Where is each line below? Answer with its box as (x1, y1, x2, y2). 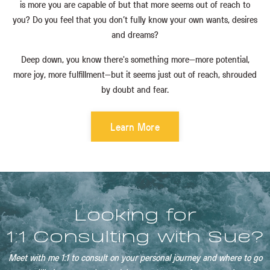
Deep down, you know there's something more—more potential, (20, 53, 250, 66)
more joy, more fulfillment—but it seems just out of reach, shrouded (13, 68, 257, 81)
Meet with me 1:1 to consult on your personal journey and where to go (8, 251, 262, 264)
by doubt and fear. (101, 83, 169, 96)
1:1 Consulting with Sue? (6, 224, 264, 246)
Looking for (74, 202, 196, 224)
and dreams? (111, 28, 159, 41)
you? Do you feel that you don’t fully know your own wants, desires (13, 13, 257, 26)
